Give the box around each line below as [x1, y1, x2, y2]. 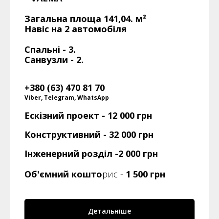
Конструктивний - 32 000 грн [24, 129, 153, 141]
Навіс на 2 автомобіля [24, 23, 127, 35]
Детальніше [88, 206, 131, 216]
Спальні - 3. [24, 44, 76, 56]
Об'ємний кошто [24, 168, 102, 180]
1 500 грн [126, 168, 165, 180]
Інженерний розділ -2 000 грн [24, 148, 158, 160]
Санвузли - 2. [24, 54, 84, 66]
